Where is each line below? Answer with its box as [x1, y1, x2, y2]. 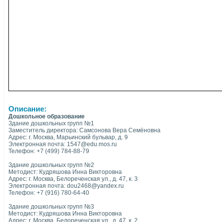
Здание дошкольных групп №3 [8, 203, 94, 210]
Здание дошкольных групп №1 [8, 120, 94, 127]
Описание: [8, 105, 47, 113]
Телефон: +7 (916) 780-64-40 [8, 189, 89, 196]
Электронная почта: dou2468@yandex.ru [8, 182, 124, 189]
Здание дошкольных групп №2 [8, 162, 94, 168]
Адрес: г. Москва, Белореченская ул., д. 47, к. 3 [8, 175, 138, 182]
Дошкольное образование [8, 113, 85, 120]
